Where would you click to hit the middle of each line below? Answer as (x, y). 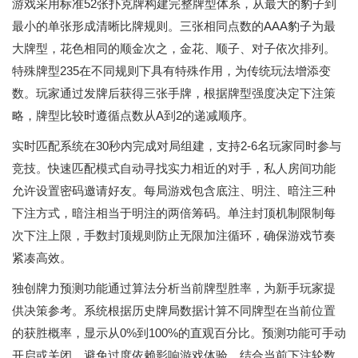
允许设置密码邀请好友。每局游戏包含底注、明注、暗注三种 (174, 191)
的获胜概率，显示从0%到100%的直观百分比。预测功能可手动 (179, 333)
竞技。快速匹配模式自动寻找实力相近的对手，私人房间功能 (174, 168)
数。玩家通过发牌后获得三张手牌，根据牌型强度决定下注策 (174, 93)
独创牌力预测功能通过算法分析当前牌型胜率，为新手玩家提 (174, 288)
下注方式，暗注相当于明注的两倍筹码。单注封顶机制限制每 (174, 213)
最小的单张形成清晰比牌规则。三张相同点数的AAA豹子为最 (174, 26)
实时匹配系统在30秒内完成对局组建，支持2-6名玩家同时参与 (177, 146)
